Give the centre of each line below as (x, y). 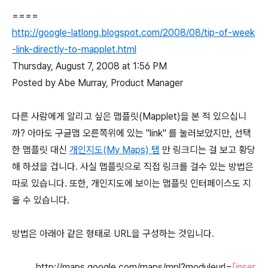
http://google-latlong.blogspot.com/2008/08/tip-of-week (133, 33)
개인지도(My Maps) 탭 (115, 150)
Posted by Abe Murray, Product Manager (98, 83)
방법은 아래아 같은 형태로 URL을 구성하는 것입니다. (113, 234)
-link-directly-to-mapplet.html (74, 50)
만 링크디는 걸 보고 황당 (208, 150)
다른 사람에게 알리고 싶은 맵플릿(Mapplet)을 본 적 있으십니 (129, 117)
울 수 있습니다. (41, 200)
